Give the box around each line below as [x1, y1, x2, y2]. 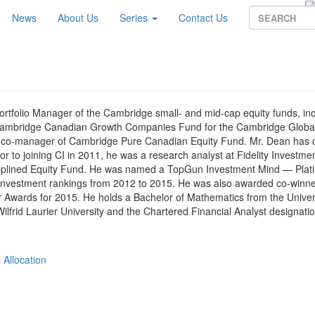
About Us [58, 11, 98, 25]
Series [120, 11, 150, 25]
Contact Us [179, 11, 228, 25]
